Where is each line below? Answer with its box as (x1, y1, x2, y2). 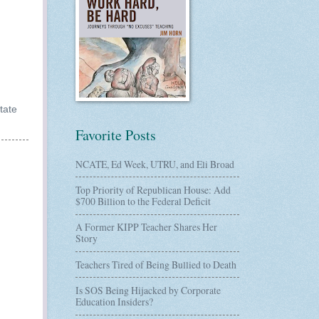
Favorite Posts (75, 125, 156, 145)
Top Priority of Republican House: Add (75, 182, 231, 197)
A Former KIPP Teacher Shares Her (75, 220, 217, 234)
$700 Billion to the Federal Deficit (75, 194, 211, 208)
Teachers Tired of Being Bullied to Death (75, 257, 236, 271)
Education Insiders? (75, 294, 153, 308)
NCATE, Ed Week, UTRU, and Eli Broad (75, 157, 234, 171)
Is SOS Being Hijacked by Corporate (75, 283, 221, 297)
